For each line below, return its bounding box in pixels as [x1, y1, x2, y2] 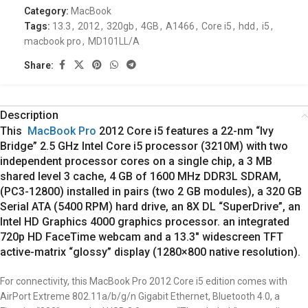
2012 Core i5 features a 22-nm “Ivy [96, 124, 274, 137]
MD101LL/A [88, 36, 140, 47]
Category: [24, 5, 69, 16]
